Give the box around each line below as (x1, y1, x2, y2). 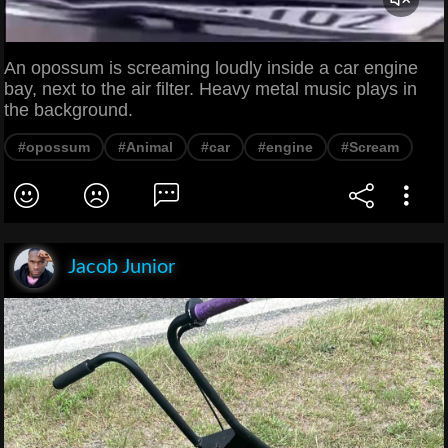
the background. (4, 100, 133, 121)
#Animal (118, 139, 173, 156)
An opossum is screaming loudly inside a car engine (4, 58, 418, 79)
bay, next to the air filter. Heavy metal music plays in (4, 79, 417, 100)
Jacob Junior (68, 257, 175, 278)
